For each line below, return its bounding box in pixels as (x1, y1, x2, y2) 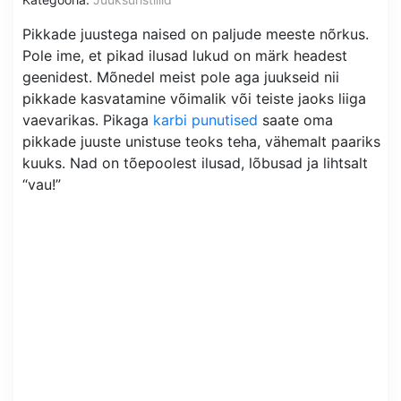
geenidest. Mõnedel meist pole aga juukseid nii (22, 68, 339, 86)
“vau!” (22, 175, 61, 193)
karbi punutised (153, 111, 258, 129)
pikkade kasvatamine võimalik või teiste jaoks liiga (22, 90, 366, 107)
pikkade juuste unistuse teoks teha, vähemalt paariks (22, 132, 380, 150)
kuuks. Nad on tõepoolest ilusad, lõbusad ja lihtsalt (22, 154, 368, 172)
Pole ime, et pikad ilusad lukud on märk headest (22, 47, 347, 64)
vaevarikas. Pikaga (22, 111, 153, 129)
